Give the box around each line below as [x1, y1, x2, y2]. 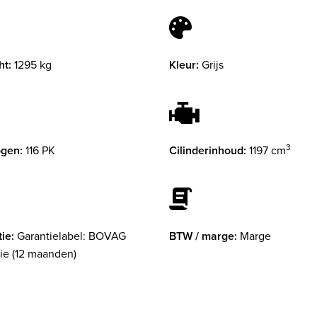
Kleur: [169, 57, 199, 74]
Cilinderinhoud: [169, 142, 246, 159]
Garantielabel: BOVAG [17, 228, 126, 244]
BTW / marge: [169, 228, 237, 245]
